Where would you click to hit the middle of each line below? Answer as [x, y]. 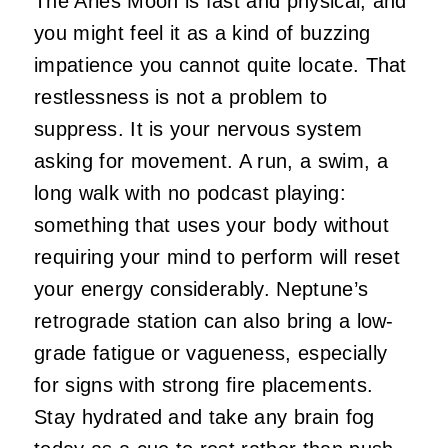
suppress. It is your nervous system [198, 129]
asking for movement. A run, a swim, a [211, 161]
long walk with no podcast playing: [190, 193]
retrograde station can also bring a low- [214, 321]
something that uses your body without [211, 225]
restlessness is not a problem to [181, 97]
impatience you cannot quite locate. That [220, 65]
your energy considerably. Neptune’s [201, 289]
